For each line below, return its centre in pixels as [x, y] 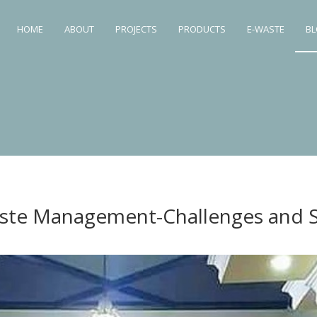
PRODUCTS [202, 29]
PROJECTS [136, 29]
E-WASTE [266, 29]
